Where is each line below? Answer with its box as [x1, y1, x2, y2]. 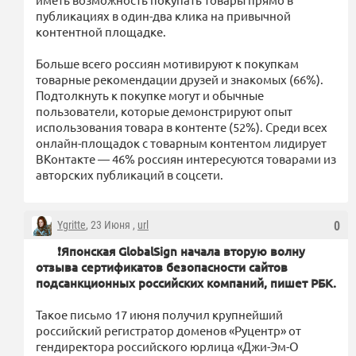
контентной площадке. [36, 23, 166, 39]
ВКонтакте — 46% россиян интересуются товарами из [36, 150, 336, 166]
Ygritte [57, 218, 86, 231]
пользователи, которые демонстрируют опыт [36, 103, 292, 118]
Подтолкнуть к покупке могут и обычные [36, 87, 264, 103]
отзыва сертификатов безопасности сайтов [36, 258, 288, 275]
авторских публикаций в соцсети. [36, 166, 223, 182]
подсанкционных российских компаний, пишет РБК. [36, 274, 336, 291]
